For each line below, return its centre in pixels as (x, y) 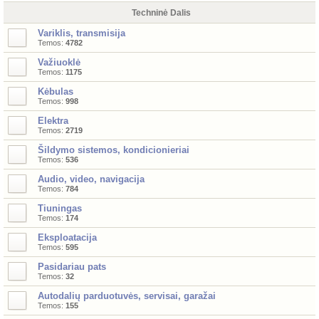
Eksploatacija (67, 237)
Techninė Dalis (161, 13)
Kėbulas (56, 91)
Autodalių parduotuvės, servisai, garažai (127, 296)
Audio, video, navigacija (91, 179)
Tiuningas (60, 208)
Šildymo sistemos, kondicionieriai (114, 150)
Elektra (53, 121)
